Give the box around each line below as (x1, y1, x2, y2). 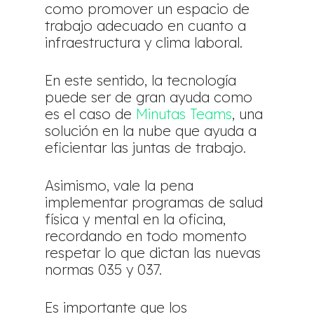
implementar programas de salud (45, 193, 264, 211)
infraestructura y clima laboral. (45, 33, 243, 51)
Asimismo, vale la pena (45, 176, 194, 194)
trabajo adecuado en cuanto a (45, 16, 247, 34)
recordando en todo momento (45, 226, 247, 245)
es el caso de (45, 104, 137, 123)
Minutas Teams (136, 104, 233, 123)
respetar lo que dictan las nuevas (45, 243, 261, 261)
